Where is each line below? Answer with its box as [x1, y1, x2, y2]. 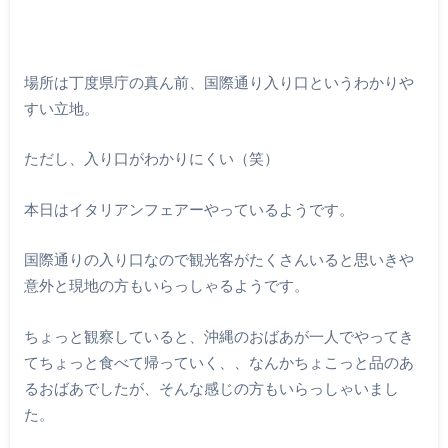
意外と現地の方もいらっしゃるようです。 [23, 276, 309, 295]
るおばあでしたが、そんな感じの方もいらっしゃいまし [23, 379, 399, 398]
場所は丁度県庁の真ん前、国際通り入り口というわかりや [23, 72, 414, 91]
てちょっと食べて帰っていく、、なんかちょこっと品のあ [23, 353, 414, 372]
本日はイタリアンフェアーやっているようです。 [23, 199, 354, 218]
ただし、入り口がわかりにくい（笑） [23, 149, 279, 168]
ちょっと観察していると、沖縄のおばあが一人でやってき [23, 327, 414, 346]
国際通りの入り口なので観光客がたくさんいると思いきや [23, 250, 414, 269]
